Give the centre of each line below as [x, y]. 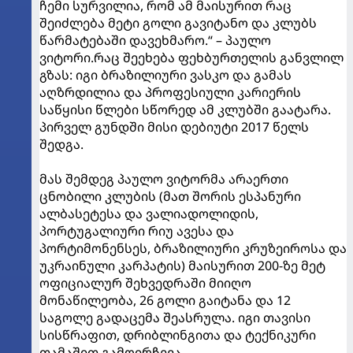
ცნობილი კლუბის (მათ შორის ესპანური [170, 197]
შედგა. [61, 145]
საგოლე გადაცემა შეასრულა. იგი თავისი [175, 318]
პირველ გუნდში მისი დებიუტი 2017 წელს [174, 127]
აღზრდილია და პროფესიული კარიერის [170, 93]
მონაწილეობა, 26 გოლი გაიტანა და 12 [165, 301]
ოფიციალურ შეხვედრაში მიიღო [145, 283]
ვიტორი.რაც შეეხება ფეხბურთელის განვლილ [191, 58]
